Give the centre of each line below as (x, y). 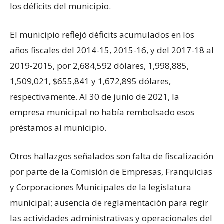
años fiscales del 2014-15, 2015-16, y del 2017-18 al (112, 50)
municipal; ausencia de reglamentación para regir (109, 203)
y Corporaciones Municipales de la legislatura (101, 187)
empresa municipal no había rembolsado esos (102, 112)
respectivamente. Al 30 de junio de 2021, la (95, 97)
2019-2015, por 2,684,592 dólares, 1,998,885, (99, 66)
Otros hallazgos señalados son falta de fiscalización (112, 156)
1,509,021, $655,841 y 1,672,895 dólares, (90, 81)
